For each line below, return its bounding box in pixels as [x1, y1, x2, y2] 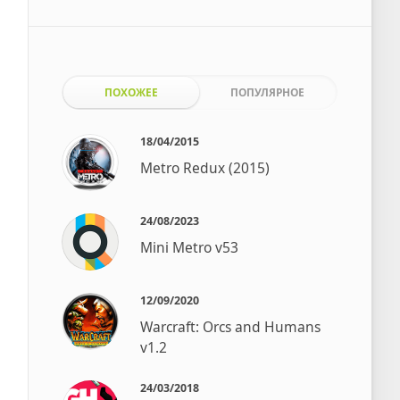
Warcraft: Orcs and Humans [140, 316, 321, 337]
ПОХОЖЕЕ [104, 84, 158, 99]
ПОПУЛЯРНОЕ [230, 84, 305, 99]
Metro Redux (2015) [140, 157, 271, 178]
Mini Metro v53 [140, 237, 239, 257]
